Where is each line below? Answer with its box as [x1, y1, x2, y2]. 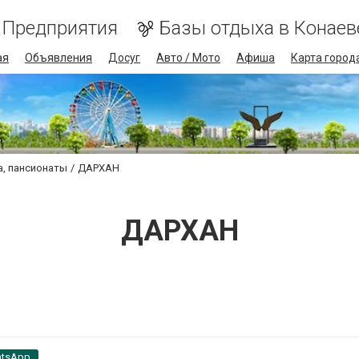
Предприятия [2, 17, 118, 39]
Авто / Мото [156, 51, 220, 64]
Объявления [25, 51, 92, 64]
